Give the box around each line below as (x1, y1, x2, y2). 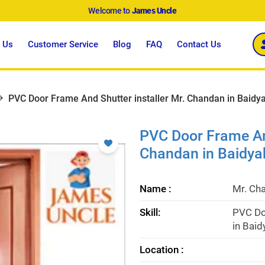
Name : (140, 182, 172, 195)
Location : (140, 243, 184, 256)
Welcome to (88, 6, 132, 15)
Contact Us (177, 38, 222, 50)
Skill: (140, 206, 161, 218)
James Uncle (131, 6, 177, 15)
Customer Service (28, 38, 99, 50)
